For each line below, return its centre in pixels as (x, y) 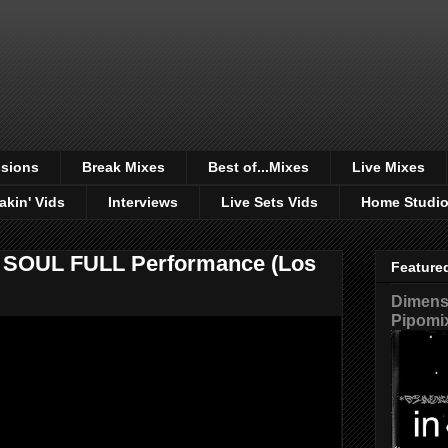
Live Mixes (388, 167)
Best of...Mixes (258, 167)
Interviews (143, 202)
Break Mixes (123, 167)
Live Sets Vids (269, 202)
